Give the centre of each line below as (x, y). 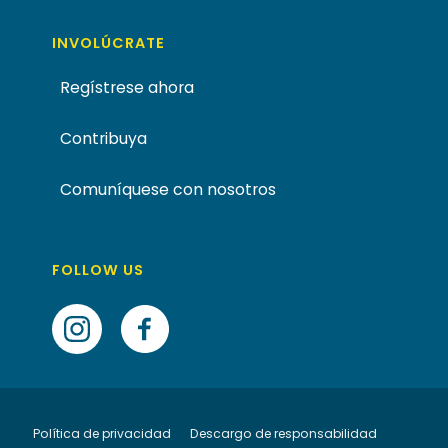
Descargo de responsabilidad (283, 433)
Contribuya (104, 138)
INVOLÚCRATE (109, 42)
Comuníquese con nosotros (170, 189)
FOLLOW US (98, 269)
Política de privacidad (102, 433)
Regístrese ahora (127, 87)
